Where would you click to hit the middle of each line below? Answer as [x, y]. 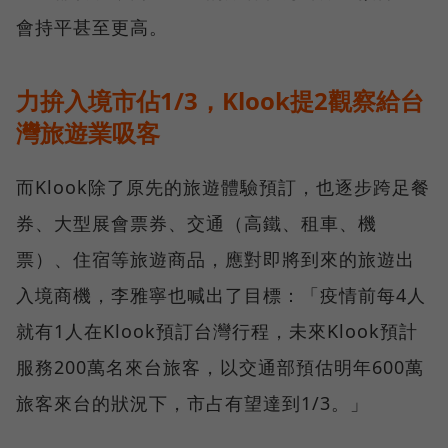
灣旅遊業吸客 [88, 132]
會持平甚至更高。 [92, 26]
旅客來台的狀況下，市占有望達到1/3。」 [192, 402]
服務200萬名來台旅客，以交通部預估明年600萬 [220, 366]
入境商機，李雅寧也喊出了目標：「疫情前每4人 [221, 294]
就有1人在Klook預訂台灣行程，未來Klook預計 [217, 330]
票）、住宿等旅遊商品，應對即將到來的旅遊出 [215, 258]
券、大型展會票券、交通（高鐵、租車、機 [196, 222]
